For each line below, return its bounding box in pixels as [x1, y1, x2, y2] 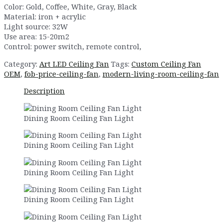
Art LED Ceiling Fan [39, 58, 109, 69]
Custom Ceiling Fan [131, 58, 201, 69]
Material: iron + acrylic [4, 11, 86, 21]
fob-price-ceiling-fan [24, 68, 99, 79]
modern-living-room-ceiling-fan [103, 68, 219, 79]
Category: [4, 58, 39, 69]
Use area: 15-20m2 [4, 31, 69, 41]
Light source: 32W [4, 21, 68, 31]
